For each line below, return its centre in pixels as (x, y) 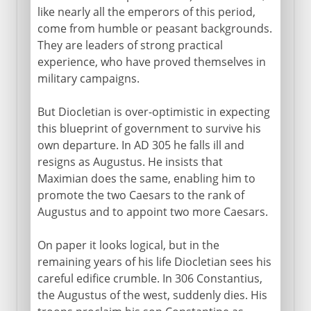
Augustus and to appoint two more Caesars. (152, 211)
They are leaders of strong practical (130, 45)
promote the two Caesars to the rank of (141, 195)
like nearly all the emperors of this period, (146, 11)
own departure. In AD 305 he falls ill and (141, 145)
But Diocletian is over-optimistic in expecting (153, 111)
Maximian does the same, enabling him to (146, 178)
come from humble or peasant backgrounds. (154, 28)
